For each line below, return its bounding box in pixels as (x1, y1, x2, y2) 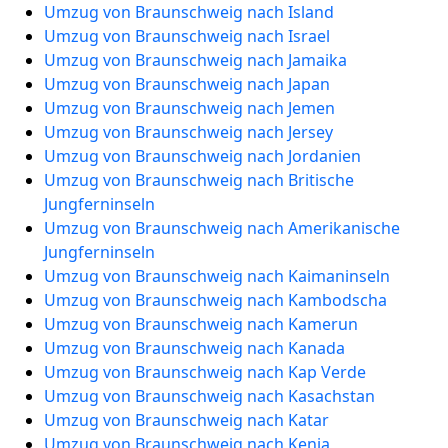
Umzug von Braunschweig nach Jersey (44, 121, 333, 143)
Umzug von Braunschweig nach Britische (44, 169, 354, 191)
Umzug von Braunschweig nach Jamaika (44, 49, 347, 71)
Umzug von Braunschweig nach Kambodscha (44, 289, 387, 311)
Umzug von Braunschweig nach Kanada (44, 337, 345, 359)
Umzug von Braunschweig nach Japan (44, 73, 330, 95)
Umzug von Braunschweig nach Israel (44, 25, 330, 47)
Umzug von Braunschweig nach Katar (44, 409, 329, 431)
